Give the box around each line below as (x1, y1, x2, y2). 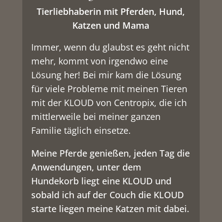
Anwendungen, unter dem (31, 161, 141, 173)
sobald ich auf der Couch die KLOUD (31, 189, 184, 201)
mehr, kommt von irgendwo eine (31, 55, 168, 67)
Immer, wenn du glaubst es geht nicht (31, 41, 189, 54)
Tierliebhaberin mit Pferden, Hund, (37, 5, 185, 18)
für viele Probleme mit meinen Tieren (31, 83, 187, 95)
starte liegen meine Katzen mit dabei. (31, 203, 189, 215)
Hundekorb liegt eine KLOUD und (31, 175, 171, 187)
